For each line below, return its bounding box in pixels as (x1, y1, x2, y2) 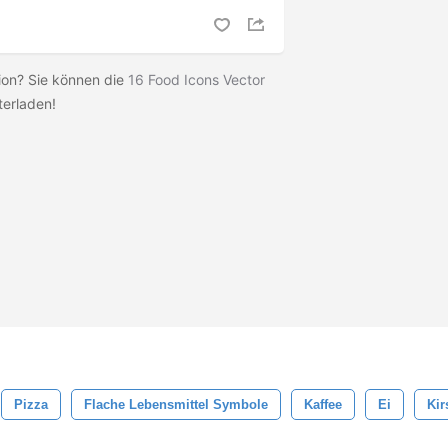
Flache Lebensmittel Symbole (84, 397, 268, 412)
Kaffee (304, 397, 342, 412)
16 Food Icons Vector (128, 71, 265, 89)
